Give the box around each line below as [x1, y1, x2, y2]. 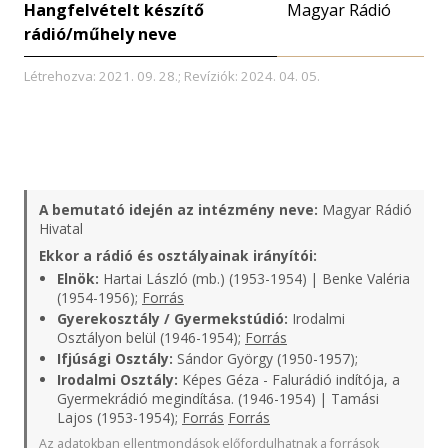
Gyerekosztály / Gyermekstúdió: [57, 309, 288, 328]
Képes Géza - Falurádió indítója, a [178, 370, 400, 389]
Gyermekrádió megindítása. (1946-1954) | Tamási [57, 389, 379, 408]
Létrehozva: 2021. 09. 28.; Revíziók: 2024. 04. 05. [24, 67, 320, 85]
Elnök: [57, 269, 99, 288]
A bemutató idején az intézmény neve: [39, 200, 318, 219]
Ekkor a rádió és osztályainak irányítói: [39, 246, 317, 265]
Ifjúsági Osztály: [57, 349, 173, 368]
